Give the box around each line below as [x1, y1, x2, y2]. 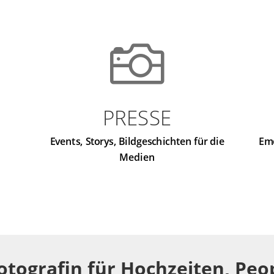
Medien [119, 150, 155, 163]
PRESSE [102, 103, 172, 131]
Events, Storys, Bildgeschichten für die [50, 134, 224, 148]
